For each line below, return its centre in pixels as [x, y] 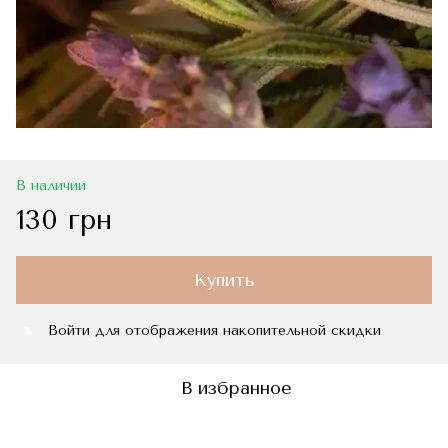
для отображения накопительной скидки [235, 331]
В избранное [236, 388]
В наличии [51, 186]
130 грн [64, 220]
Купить [224, 280]
